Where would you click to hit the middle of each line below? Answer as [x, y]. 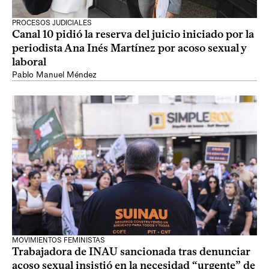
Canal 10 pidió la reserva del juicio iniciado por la [133, 34]
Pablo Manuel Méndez [54, 75]
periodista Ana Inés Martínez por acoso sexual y [129, 48]
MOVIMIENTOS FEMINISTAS [59, 240]
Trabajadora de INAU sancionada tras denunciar [131, 252]
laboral [29, 62]
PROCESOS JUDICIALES [52, 23]
